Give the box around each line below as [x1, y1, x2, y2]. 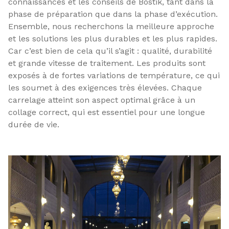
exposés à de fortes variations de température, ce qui [8, 71, 220, 80]
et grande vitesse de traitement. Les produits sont [8, 58, 205, 68]
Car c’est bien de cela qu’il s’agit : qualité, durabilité [8, 46, 212, 56]
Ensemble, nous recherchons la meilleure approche [8, 21, 214, 31]
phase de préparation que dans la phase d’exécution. [8, 9, 218, 19]
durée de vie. [8, 120, 59, 129]
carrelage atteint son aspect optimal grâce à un [8, 95, 195, 105]
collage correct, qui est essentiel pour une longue [8, 107, 205, 117]
